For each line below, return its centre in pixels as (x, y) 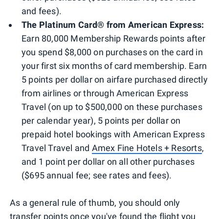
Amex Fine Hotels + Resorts (147, 148)
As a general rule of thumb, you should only (95, 202)
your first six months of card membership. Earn (114, 66)
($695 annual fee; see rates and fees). (97, 175)
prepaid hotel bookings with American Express (113, 134)
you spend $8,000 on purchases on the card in (112, 52)
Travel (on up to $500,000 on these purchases (112, 107)
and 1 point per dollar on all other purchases (108, 161)
